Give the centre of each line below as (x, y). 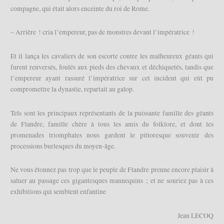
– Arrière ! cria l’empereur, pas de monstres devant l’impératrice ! (103, 32)
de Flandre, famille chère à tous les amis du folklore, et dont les (112, 124)
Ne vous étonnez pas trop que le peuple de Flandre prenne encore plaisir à (112, 170)
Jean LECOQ (195, 216)
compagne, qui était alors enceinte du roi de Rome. (80, 8)
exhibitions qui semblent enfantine (58, 192)
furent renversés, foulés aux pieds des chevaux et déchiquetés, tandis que (112, 67)
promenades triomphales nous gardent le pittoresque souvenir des (112, 135)
